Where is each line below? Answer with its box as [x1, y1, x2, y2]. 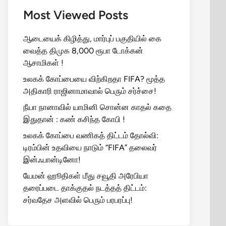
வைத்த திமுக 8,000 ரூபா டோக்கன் [23, 46, 143, 55]
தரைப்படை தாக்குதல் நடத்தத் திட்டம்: [23, 183, 147, 193]
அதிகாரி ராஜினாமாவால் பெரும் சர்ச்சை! [23, 86, 156, 96]
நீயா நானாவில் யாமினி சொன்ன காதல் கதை [23, 102, 172, 112]
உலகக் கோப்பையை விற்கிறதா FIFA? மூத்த [23, 74, 165, 84]
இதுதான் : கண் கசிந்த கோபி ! [23, 115, 125, 124]
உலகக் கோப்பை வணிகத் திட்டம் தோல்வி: [23, 131, 158, 140]
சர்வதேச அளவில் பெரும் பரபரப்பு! [23, 195, 133, 205]
